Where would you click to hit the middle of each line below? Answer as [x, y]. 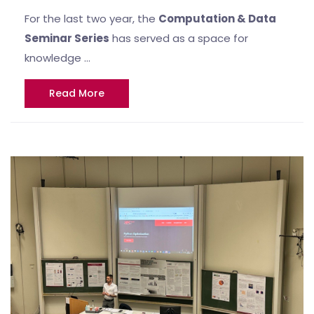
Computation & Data [217, 19]
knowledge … [57, 58]
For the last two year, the [91, 19]
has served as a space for [179, 39]
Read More [77, 94]
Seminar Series [67, 39]
